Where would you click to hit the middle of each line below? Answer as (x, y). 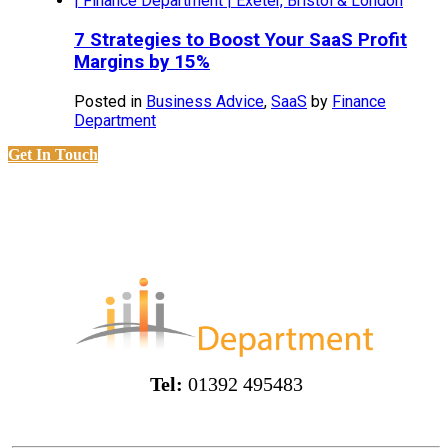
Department (115, 120)
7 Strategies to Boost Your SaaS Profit (240, 39)
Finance (359, 101)
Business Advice (205, 101)
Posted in (110, 101)
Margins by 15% (142, 61)
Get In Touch (53, 154)
